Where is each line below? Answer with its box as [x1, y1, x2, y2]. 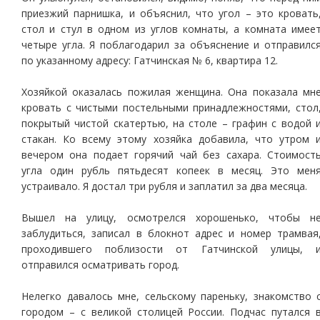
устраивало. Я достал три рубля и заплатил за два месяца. [21, 179, 307, 193]
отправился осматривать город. [21, 258, 179, 271]
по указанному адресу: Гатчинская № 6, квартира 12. [21, 54, 278, 67]
